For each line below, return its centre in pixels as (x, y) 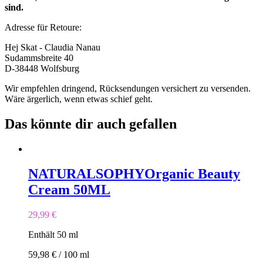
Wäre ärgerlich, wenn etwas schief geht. (79, 99)
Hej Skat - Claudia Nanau (54, 48)
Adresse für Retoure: (43, 28)
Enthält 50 (48, 234)
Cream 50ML (69, 189)
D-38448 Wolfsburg (42, 69)
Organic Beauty (192, 173)
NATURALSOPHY (86, 173)
